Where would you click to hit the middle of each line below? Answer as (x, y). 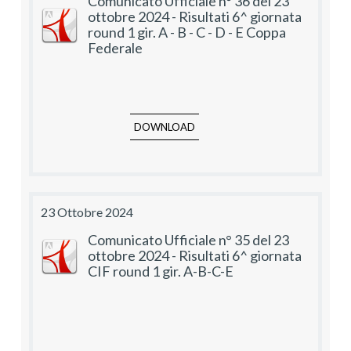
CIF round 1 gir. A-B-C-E (161, 271)
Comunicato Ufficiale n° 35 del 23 (188, 240)
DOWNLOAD (165, 127)
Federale (115, 48)
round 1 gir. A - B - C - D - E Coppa (187, 33)
